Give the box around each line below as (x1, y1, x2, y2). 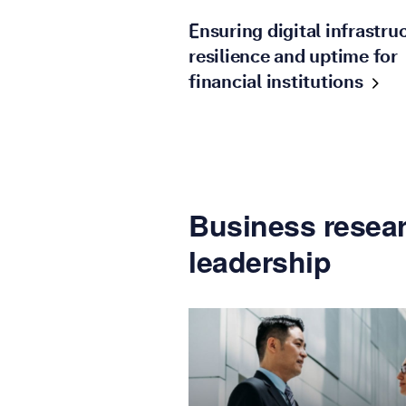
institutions (266, 70, 363, 94)
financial (188, 70, 266, 94)
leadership (188, 240, 331, 283)
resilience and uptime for (188, 44, 398, 69)
